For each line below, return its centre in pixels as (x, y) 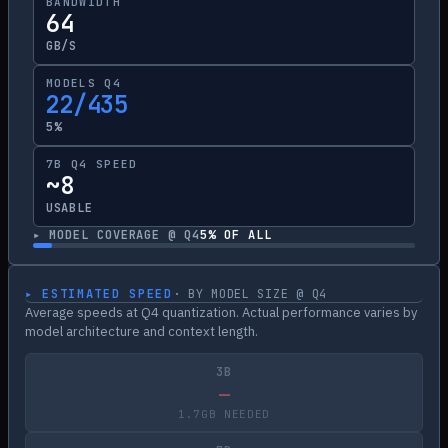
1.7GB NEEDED (224, 414)
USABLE (69, 208)
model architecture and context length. (141, 331)
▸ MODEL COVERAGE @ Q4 (117, 235)
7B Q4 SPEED (92, 164)
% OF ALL (240, 235)
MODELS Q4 (83, 83)
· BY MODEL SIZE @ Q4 (249, 294)
